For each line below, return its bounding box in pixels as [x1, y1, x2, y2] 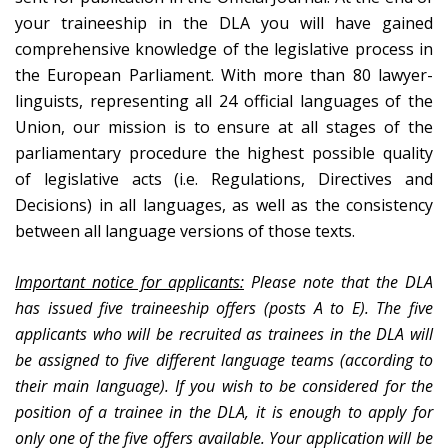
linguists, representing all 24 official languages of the [15, 90, 433, 112]
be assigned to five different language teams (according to [15, 349, 433, 371]
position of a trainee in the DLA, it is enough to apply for [15, 401, 433, 423]
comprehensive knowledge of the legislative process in [15, 38, 433, 60]
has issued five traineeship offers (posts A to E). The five [15, 297, 433, 319]
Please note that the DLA [244, 271, 433, 293]
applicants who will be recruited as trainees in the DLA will [15, 323, 433, 345]
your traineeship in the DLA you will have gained [15, 12, 433, 34]
